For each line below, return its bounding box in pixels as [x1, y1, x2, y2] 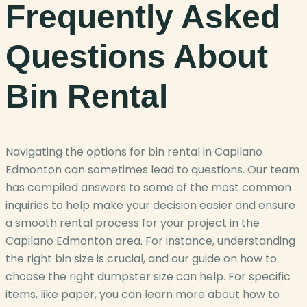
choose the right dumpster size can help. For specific [5, 269, 291, 285]
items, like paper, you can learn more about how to [5, 286, 280, 303]
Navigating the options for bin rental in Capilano [5, 144, 262, 160]
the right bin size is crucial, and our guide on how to [5, 251, 277, 267]
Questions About [5, 38, 268, 75]
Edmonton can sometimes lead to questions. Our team [5, 162, 299, 178]
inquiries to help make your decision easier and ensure [5, 197, 295, 214]
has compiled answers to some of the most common [5, 180, 291, 196]
